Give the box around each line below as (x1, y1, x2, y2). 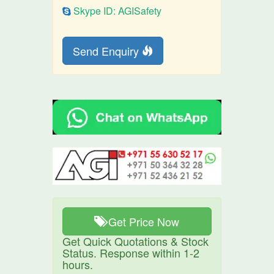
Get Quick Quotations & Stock (62, 233, 209, 250)
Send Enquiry (73, 43, 143, 59)
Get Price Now (108, 213, 180, 230)
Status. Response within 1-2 (62, 245, 200, 261)
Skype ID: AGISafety (71, 4, 162, 18)
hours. (62, 256, 94, 273)
